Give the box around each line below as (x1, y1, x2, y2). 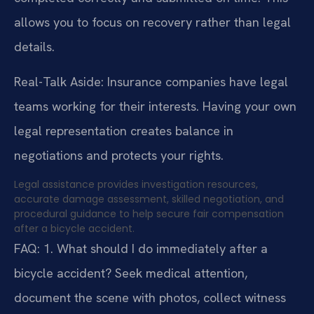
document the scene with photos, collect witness (14, 289, 286, 306)
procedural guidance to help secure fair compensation (14, 207, 284, 221)
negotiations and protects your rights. (14, 146, 224, 163)
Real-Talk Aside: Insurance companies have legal (14, 73, 288, 90)
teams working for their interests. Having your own (14, 97, 296, 114)
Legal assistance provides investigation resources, (14, 177, 258, 192)
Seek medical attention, (111, 265, 247, 282)
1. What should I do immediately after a (40, 240, 268, 257)
